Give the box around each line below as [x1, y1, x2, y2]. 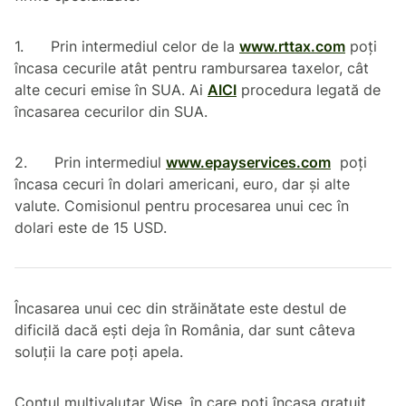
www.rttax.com [239, 37, 345, 56]
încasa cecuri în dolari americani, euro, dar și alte [14, 175, 350, 194]
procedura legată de [237, 81, 381, 100]
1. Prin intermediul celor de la [14, 37, 239, 56]
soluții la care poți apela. [14, 343, 183, 362]
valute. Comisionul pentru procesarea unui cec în [14, 197, 349, 216]
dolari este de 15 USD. [14, 218, 167, 237]
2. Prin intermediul [14, 153, 166, 172]
